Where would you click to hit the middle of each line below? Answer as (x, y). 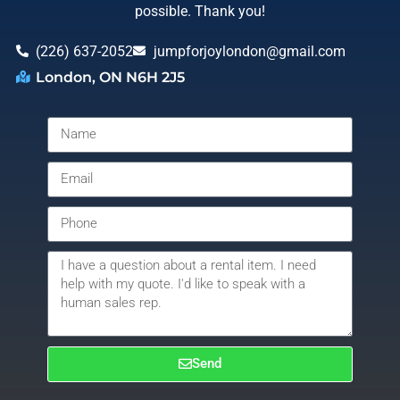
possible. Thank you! (200, 11)
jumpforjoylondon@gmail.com (249, 51)
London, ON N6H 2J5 (111, 77)
